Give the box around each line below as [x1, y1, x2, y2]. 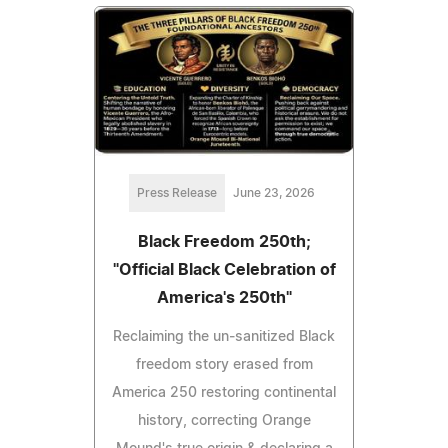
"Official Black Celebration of [112, 262, 336, 279]
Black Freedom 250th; [137, 234, 311, 251]
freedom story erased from [135, 358, 313, 373]
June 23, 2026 [233, 187, 315, 200]
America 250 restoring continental [112, 386, 336, 401]
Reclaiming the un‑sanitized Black [113, 330, 335, 345]
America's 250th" [156, 290, 292, 307]
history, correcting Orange [137, 414, 311, 429]
